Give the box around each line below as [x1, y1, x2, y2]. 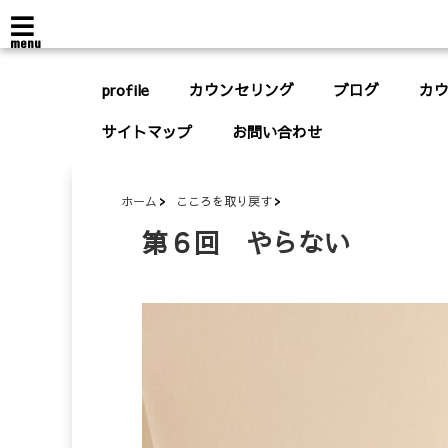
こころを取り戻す [176, 193, 272, 209]
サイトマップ [102, 121, 192, 142]
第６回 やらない [142, 224, 350, 260]
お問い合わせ [232, 121, 322, 142]
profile [102, 79, 149, 100]
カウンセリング [189, 79, 294, 100]
